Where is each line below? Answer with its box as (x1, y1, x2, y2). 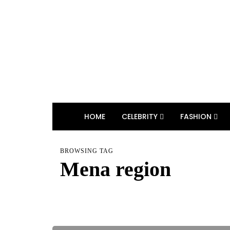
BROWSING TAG (60, 147, 113, 155)
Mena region (60, 158, 171, 181)
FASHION (180, 111, 214, 122)
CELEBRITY (122, 111, 160, 122)
